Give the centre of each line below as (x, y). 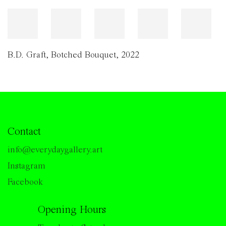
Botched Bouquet (83, 55)
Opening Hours (72, 210)
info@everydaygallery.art (55, 150)
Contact (24, 132)
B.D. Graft (27, 55)
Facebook (25, 182)
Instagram (26, 166)
